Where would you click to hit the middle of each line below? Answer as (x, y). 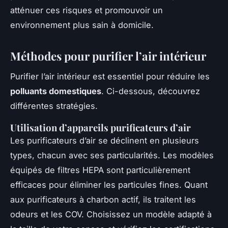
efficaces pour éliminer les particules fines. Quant (109, 185)
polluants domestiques (56, 91)
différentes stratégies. (54, 106)
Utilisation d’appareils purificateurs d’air (101, 128)
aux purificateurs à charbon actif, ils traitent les (103, 200)
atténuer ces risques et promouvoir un (87, 10)
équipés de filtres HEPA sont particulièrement (100, 170)
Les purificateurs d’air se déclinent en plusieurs (105, 141)
